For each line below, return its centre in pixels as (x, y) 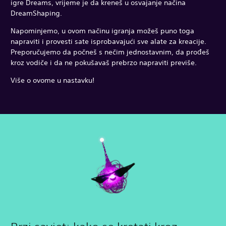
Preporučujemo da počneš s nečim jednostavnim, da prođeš (110, 52)
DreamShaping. (36, 13)
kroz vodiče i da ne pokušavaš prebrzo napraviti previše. (104, 62)
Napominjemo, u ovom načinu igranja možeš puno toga (102, 31)
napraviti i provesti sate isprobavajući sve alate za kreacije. (108, 41)
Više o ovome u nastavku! (52, 80)
